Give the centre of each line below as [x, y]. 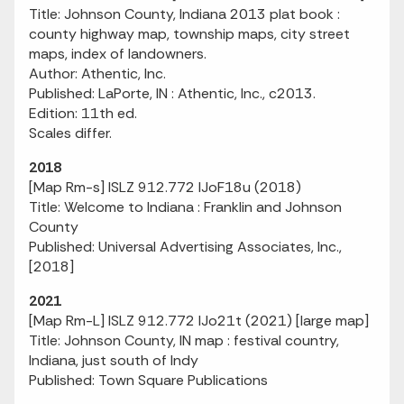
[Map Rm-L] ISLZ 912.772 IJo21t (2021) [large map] [199, 321]
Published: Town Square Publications [148, 380]
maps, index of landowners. [118, 54]
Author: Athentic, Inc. [97, 73]
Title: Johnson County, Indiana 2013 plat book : [184, 14]
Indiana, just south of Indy [114, 360]
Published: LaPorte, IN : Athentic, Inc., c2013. [172, 93]
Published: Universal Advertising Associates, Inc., [185, 247]
